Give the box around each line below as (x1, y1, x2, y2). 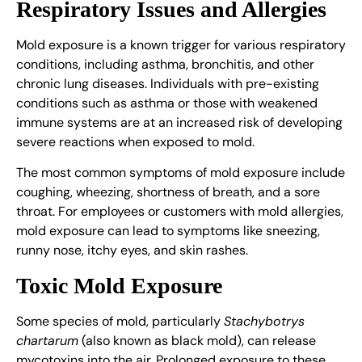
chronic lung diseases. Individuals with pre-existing (16, 74, 319, 92)
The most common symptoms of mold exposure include (16, 164, 345, 182)
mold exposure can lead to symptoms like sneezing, (16, 222, 320, 240)
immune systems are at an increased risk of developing (16, 113, 343, 131)
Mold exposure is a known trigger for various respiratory (16, 36, 346, 53)
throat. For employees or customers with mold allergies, (16, 203, 343, 221)
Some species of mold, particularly (16, 312, 224, 330)
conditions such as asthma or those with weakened (16, 94, 318, 112)
